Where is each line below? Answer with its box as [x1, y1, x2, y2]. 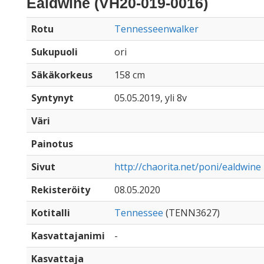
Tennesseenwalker [114, 22, 199, 35]
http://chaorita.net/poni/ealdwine [114, 160, 261, 173]
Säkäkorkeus [31, 68, 93, 81]
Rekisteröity [31, 183, 90, 196]
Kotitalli [31, 206, 70, 219]
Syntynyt [31, 91, 74, 104]
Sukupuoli [31, 45, 78, 58]
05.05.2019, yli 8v [114, 91, 187, 104]
